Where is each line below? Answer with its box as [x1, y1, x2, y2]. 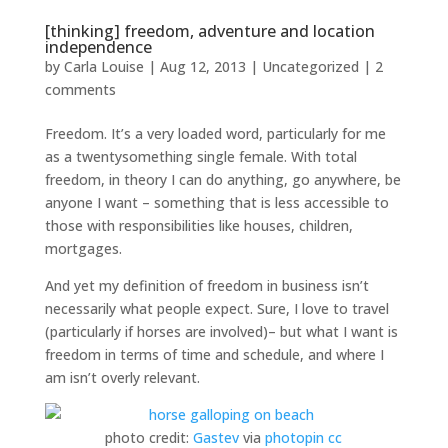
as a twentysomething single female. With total [44, 147, 357, 166]
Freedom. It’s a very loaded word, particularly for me [44, 124, 386, 143]
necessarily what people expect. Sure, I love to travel [44, 299, 389, 318]
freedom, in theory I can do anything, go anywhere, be [44, 170, 401, 189]
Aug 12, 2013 [159, 57, 246, 76]
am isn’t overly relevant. [44, 368, 200, 387]
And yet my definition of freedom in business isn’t [44, 276, 369, 295]
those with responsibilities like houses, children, [44, 216, 353, 235]
